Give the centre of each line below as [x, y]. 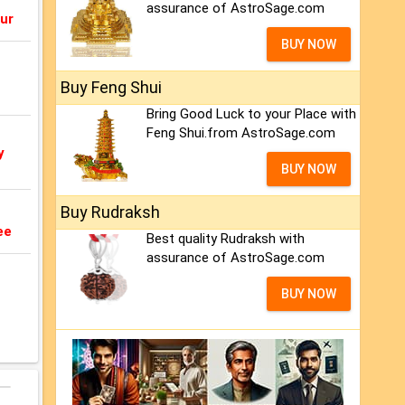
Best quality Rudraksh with [226, 239]
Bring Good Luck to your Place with [251, 114]
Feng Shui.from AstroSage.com [241, 133]
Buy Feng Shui [111, 88]
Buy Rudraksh [110, 212]
